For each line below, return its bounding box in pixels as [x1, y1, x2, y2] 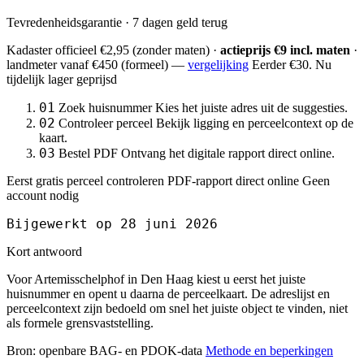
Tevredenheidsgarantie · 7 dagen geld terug [6, 15, 227, 29]
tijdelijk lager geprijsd [6, 71, 117, 86]
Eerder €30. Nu [252, 57, 331, 71]
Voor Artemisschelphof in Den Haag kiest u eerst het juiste [6, 271, 305, 286]
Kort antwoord [6, 244, 82, 258]
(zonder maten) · [129, 42, 220, 57]
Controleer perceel [58, 115, 153, 130]
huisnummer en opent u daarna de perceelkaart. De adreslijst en [6, 286, 330, 301]
